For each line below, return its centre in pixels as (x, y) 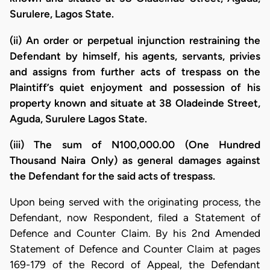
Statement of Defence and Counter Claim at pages (135, 249)
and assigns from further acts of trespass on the (135, 71)
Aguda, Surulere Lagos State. (78, 118)
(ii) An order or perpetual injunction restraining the (135, 40)
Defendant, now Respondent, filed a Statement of (135, 218)
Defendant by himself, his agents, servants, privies (135, 56)
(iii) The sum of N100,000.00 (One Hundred (135, 144)
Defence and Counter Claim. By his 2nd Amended (135, 234)
